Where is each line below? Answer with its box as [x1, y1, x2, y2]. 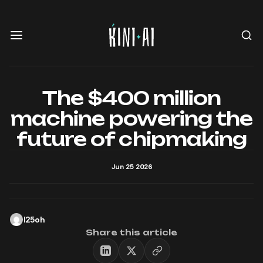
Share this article [86, 227, 177, 237]
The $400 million [42, 86, 221, 110]
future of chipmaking [16, 127, 247, 151]
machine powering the [11, 107, 252, 130]
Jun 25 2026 [111, 162, 152, 171]
